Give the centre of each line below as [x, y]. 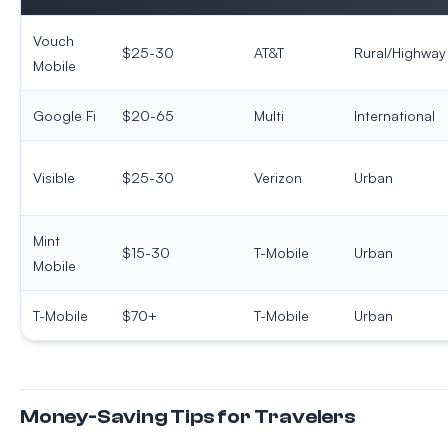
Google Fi [64, 116]
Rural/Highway [400, 53]
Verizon [278, 178]
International [394, 116]
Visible [54, 178]
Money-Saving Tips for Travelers [188, 417]
